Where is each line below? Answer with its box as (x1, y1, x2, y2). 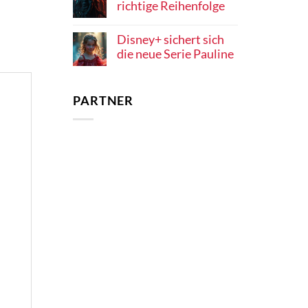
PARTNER (73, 93, 134, 108)
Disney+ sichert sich (117, 32, 224, 47)
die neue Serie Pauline (117, 47, 234, 62)
